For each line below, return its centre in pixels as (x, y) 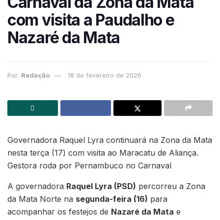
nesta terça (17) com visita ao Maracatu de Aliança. (103, 153)
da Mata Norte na (41, 199)
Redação (35, 75)
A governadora (37, 186)
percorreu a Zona (171, 186)
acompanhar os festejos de (59, 212)
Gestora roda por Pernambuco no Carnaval (89, 166)
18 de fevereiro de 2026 (105, 75)
